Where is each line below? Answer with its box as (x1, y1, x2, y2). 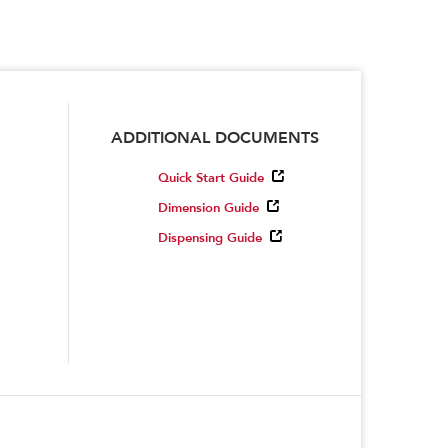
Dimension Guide (157, 199, 259, 216)
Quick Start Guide (157, 169, 264, 186)
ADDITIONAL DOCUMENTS (110, 126, 319, 147)
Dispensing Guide (157, 229, 262, 246)
